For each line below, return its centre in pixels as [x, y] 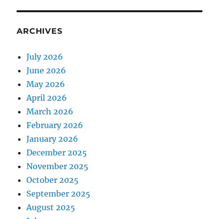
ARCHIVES [40, 31]
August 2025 [51, 208]
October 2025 [53, 180]
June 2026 [46, 71]
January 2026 [53, 139]
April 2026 [47, 98]
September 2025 [59, 194]
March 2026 [50, 112]
